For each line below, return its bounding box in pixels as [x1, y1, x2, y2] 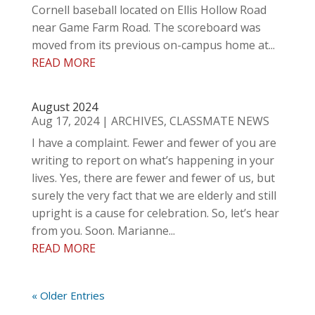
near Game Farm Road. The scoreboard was [31, 20, 261, 35]
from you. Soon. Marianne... [31, 223, 175, 238]
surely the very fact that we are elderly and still [31, 188, 276, 203]
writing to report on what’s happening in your [31, 153, 274, 168]
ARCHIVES [110, 113, 164, 129]
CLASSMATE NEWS [169, 113, 269, 129]
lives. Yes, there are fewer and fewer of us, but [31, 170, 275, 186]
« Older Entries [31, 288, 105, 302]
